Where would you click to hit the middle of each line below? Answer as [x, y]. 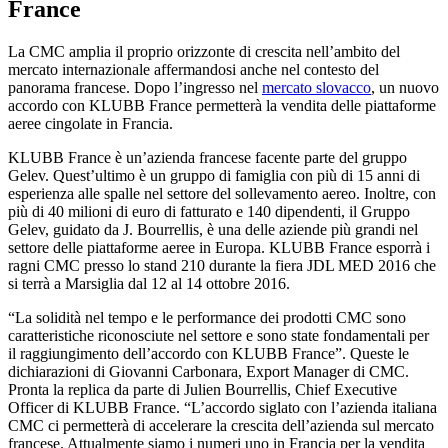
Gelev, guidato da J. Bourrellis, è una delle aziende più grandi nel [213, 229]
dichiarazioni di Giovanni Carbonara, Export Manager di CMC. [208, 371]
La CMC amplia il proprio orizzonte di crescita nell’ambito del [204, 51]
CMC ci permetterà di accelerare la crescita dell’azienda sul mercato [221, 425]
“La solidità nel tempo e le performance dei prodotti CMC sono [207, 317]
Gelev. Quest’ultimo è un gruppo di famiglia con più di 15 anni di [214, 175]
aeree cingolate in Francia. [90, 123]
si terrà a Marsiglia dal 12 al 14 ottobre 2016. [149, 283]
